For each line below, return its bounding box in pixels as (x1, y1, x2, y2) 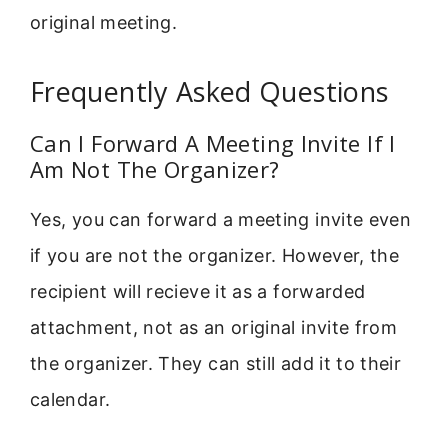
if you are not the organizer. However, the (30, 245, 400, 267)
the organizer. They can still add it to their (30, 353, 402, 375)
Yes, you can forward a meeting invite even (30, 209, 412, 231)
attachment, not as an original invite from (30, 317, 398, 339)
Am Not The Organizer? (30, 154, 280, 185)
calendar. (30, 389, 111, 411)
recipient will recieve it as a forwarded (30, 281, 366, 303)
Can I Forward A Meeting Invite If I (30, 128, 396, 159)
